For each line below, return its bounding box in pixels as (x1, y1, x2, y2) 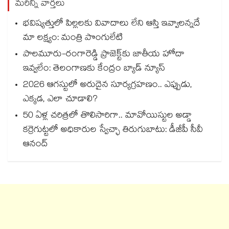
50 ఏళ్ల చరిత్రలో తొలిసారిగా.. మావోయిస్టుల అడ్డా (23, 109, 192, 124)
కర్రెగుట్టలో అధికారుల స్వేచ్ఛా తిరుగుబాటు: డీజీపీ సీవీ (23, 123, 203, 139)
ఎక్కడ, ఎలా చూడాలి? (23, 93, 98, 108)
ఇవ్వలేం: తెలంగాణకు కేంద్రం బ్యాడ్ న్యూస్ (23, 62, 165, 77)
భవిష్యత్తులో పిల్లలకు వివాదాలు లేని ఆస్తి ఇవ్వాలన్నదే (23, 17, 200, 32)
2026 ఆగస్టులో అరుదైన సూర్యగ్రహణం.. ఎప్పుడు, (23, 78, 192, 94)
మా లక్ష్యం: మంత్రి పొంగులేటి (23, 31, 123, 47)
